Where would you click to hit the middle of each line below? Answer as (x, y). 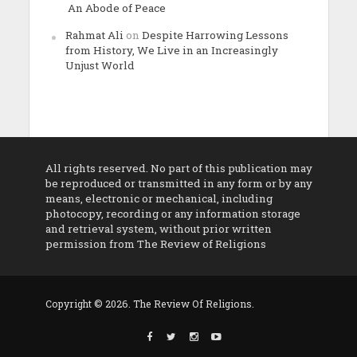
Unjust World (100, 65)
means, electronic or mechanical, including (159, 198)
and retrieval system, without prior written (158, 228)
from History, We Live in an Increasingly (171, 50)
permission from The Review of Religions (155, 243)
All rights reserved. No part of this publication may (178, 168)
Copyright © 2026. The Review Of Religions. (149, 304)
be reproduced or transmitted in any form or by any (178, 183)
